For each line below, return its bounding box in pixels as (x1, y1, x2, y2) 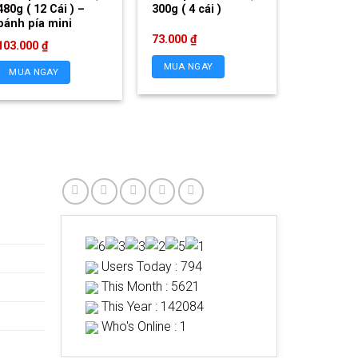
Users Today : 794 (98, 259, 203, 275)
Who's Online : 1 (98, 319, 188, 335)
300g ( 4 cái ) (151, 2, 221, 16)
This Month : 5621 (98, 279, 201, 295)
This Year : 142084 (98, 299, 205, 315)
